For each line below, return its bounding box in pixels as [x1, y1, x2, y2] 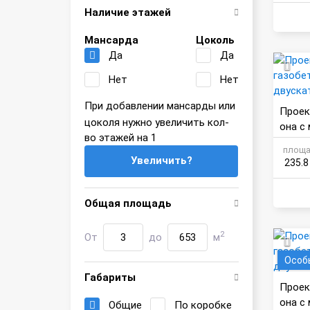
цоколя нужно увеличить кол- [84, 116, 229, 129]
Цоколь [195, 34, 235, 46]
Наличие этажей [84, 6, 171, 19]
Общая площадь [84, 197, 172, 210]
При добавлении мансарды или [84, 100, 235, 112]
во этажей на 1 [84, 131, 156, 144]
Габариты [84, 271, 136, 284]
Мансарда [84, 34, 138, 46]
